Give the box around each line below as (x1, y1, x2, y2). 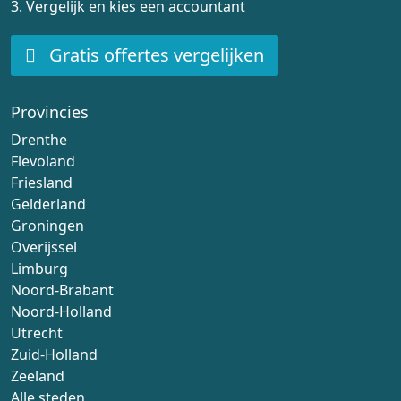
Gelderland (11, 194, 86, 214)
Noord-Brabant (11, 280, 114, 300)
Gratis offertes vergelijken (45, 43, 264, 67)
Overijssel (11, 237, 77, 257)
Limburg (11, 259, 68, 278)
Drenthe (11, 130, 67, 149)
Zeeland (11, 366, 64, 386)
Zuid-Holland (11, 345, 98, 364)
